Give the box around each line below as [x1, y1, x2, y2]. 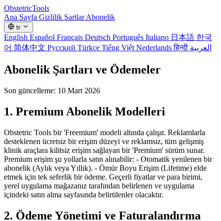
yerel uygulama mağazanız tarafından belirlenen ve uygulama [4, 181, 194, 190]
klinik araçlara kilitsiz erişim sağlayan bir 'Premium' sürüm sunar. [4, 146, 205, 154]
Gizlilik [39, 13, 64, 21]
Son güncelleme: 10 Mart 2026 [4, 86, 100, 95]
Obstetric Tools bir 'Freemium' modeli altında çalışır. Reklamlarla [4, 128, 205, 137]
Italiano [146, 33, 171, 42]
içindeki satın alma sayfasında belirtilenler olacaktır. [4, 190, 163, 199]
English [4, 33, 30, 42]
